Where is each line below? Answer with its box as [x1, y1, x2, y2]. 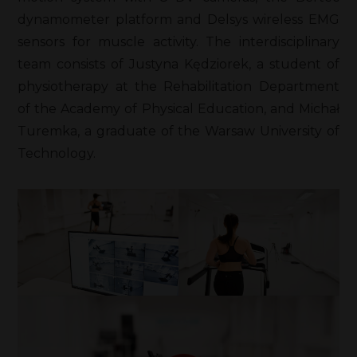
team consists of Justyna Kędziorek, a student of [18, 56, 339, 72]
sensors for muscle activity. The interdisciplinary [18, 33, 339, 49]
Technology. [18, 145, 96, 161]
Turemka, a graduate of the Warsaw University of [18, 123, 339, 139]
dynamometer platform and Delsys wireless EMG [18, 11, 339, 27]
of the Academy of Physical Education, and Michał [18, 100, 339, 116]
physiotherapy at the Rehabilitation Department [18, 78, 339, 94]
